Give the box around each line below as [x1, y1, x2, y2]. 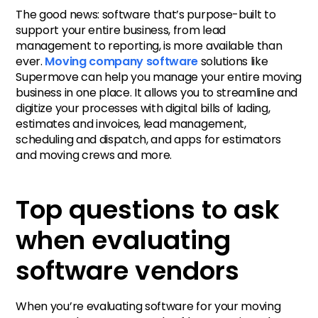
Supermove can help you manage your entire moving [16, 68, 302, 85]
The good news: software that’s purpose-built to [16, 6, 276, 23]
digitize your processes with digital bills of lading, [16, 99, 270, 116]
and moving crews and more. [16, 146, 172, 163]
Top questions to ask [16, 192, 280, 229]
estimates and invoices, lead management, [16, 115, 246, 132]
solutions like [198, 53, 268, 70]
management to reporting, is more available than [16, 37, 283, 54]
